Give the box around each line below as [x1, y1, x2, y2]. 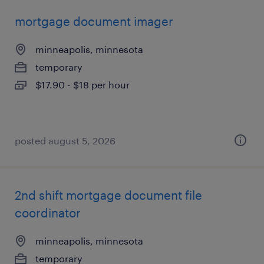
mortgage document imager [15, 14, 173, 28]
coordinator [15, 206, 81, 220]
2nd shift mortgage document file [15, 188, 202, 202]
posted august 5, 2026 [15, 135, 115, 146]
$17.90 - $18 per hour [35, 79, 130, 90]
